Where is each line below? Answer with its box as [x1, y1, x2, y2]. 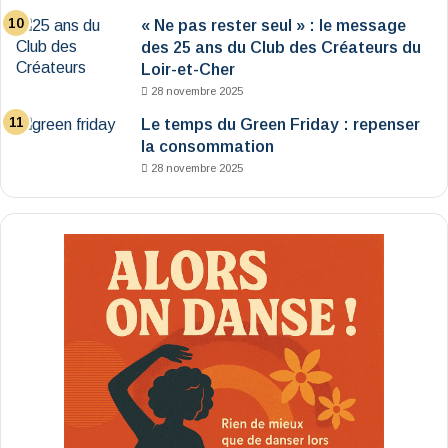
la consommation [141, 138, 274, 156]
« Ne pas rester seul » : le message [141, 17, 406, 35]
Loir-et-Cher [141, 61, 235, 79]
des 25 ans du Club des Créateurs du [141, 39, 421, 57]
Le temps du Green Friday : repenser [141, 116, 420, 134]
